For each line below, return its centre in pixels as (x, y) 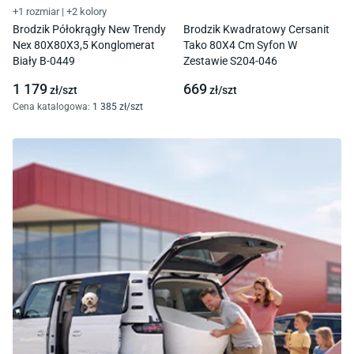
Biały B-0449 (44, 60)
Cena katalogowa (50, 106)
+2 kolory (87, 11)
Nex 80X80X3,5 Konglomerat (84, 45)
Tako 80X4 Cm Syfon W (240, 45)
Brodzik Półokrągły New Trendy (89, 29)
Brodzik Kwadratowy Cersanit (256, 29)
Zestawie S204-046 (230, 60)
